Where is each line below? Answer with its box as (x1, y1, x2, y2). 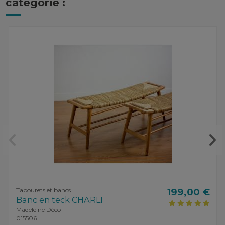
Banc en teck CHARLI (16, 194, 103, 205)
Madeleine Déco (16, 205, 61, 213)
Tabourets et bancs (16, 186, 71, 194)
